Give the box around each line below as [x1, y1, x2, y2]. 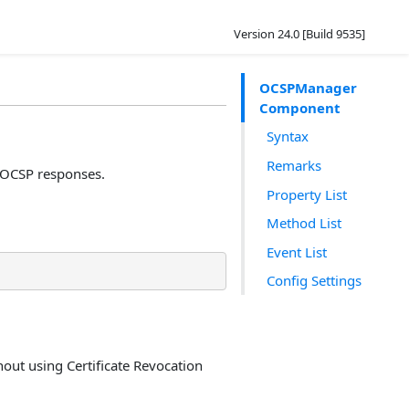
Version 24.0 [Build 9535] [234, 26, 365, 42]
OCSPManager [259, 78, 357, 97]
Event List [267, 242, 327, 261]
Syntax [267, 127, 309, 146]
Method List [267, 214, 341, 233]
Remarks [267, 155, 321, 174]
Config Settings [267, 271, 362, 290]
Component [259, 98, 341, 117]
